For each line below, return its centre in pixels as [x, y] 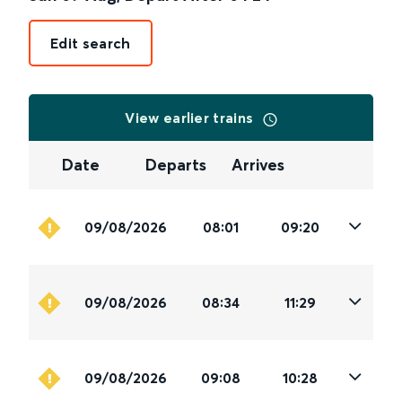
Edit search [91, 43]
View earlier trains [191, 118]
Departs [176, 165]
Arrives [258, 165]
